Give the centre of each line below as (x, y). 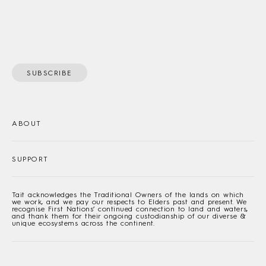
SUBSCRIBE (50, 73)
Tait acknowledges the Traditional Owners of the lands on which (128, 194)
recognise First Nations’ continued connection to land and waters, (130, 209)
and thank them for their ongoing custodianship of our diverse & (129, 216)
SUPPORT (30, 159)
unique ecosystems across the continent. (83, 223)
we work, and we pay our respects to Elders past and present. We (129, 202)
